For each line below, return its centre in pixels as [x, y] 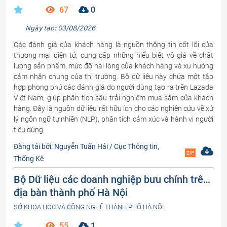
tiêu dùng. [29, 130]
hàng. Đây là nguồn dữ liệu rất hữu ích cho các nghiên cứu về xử [113, 108]
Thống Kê [29, 159]
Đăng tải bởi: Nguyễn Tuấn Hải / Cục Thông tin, [86, 146]
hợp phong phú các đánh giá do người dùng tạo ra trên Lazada [113, 87]
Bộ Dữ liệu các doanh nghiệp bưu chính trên [111, 179]
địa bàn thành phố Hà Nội [71, 193]
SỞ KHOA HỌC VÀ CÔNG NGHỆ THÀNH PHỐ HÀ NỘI [89, 207]
